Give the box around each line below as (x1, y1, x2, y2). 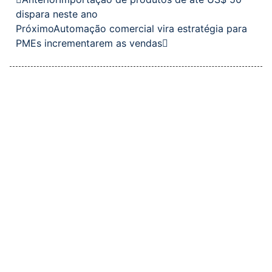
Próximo (16, 22, 53, 35)
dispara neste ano (16, 8, 98, 21)
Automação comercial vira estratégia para (53, 22, 247, 35)
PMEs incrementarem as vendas (16, 37, 162, 50)
